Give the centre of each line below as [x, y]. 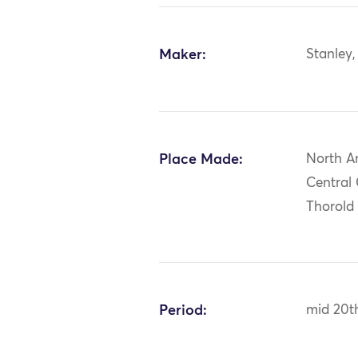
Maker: [183, 55]
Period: [183, 310]
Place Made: [201, 159]
